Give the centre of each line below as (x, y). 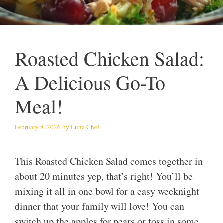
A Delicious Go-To (90, 82)
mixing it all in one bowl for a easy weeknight (107, 191)
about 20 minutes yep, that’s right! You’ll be (104, 176)
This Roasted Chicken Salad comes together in (109, 161)
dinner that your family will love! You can (100, 206)
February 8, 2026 (38, 127)
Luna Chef (85, 127)
